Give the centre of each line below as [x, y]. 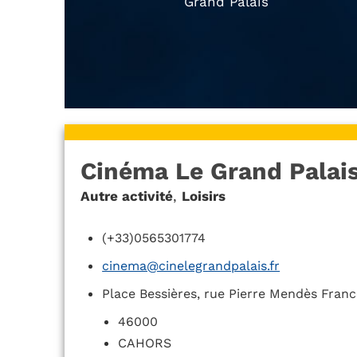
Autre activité [126, 196]
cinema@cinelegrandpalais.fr [191, 266]
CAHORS [145, 343]
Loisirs [203, 196]
